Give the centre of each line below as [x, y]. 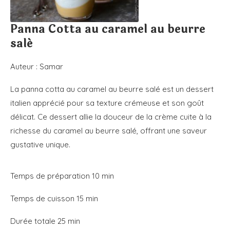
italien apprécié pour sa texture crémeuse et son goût [107, 103]
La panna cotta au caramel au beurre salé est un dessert [112, 89]
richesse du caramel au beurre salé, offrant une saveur [109, 131]
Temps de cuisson [43, 199]
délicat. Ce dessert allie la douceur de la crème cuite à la [111, 117]
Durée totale [34, 221]
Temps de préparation [51, 176]
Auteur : [25, 67]
